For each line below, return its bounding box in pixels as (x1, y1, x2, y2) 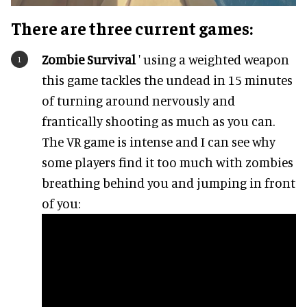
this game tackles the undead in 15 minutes (42, 71, 293, 88)
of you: (42, 195, 80, 211)
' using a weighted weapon (136, 51, 289, 67)
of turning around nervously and (42, 92, 235, 108)
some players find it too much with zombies (42, 153, 293, 170)
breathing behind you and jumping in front (42, 174, 295, 191)
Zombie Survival (42, 51, 136, 67)
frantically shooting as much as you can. (42, 112, 275, 129)
